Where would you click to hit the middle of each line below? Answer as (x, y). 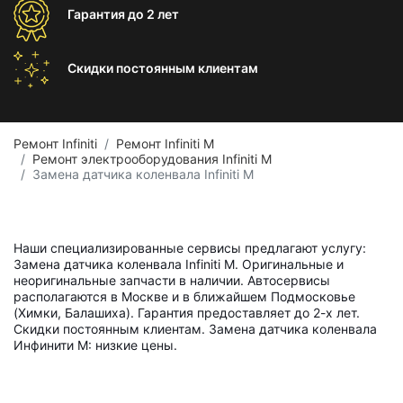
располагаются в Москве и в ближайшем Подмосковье (184, 296)
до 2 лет (153, 14)
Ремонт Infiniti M (165, 143)
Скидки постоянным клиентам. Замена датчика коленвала (195, 329)
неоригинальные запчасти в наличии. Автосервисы (172, 280)
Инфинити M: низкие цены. (95, 345)
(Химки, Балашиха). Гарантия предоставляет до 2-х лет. (187, 313)
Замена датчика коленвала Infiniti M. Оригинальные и (179, 264)
